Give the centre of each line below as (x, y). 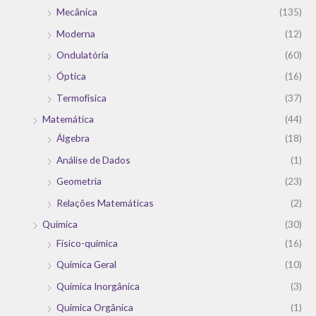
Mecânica (77, 12)
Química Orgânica (95, 308)
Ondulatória (83, 55)
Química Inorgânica (98, 286)
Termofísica (81, 97)
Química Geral (86, 265)
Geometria (79, 181)
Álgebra (73, 138)
